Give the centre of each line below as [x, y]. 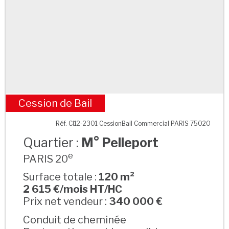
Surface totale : [61, 177]
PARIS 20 [46, 159]
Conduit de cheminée [75, 220]
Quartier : [52, 142]
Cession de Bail [55, 103]
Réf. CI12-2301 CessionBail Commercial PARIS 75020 [133, 123]
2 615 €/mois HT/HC [73, 189]
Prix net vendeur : [66, 202]
